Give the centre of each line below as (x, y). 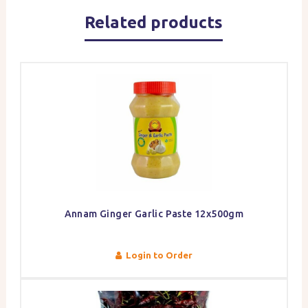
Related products (154, 23)
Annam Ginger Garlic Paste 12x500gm (154, 214)
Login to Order (159, 255)
